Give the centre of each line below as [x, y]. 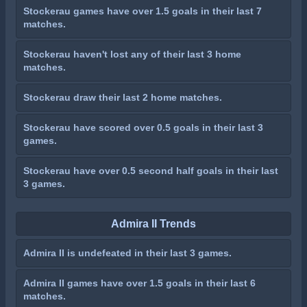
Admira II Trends [153, 223]
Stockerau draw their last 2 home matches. [123, 97]
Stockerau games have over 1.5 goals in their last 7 [143, 11]
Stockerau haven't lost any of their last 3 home [132, 54]
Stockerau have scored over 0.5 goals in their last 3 [143, 127]
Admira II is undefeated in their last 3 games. [127, 253]
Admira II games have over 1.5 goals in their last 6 [139, 283]
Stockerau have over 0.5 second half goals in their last [151, 171]
